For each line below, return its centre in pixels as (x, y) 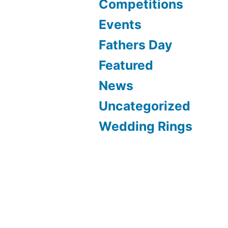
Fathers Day (136, 45)
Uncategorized (145, 106)
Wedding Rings (146, 126)
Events (120, 25)
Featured (126, 65)
